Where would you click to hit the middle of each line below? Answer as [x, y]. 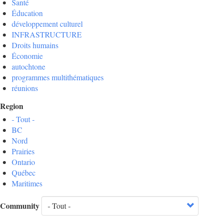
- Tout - [23, 119]
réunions [25, 88]
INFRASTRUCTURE [47, 35]
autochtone [28, 67]
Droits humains [35, 45]
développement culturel [47, 24]
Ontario [23, 162]
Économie [27, 56]
